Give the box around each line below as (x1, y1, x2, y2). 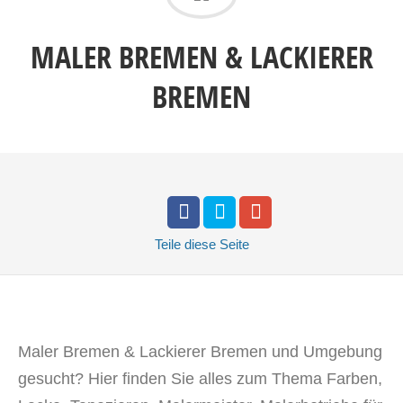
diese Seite (184, 237, 249, 252)
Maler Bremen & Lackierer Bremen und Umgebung (18, 343, 382, 361)
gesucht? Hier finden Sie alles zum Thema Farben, (18, 370, 382, 388)
